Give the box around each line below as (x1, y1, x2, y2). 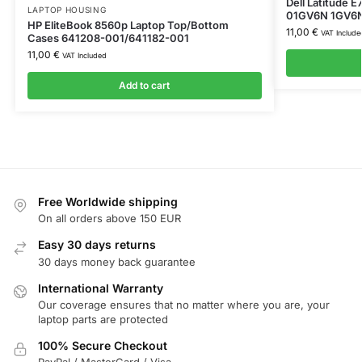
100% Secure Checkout (38, 338, 167, 352)
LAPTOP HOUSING (27, 4, 107, 15)
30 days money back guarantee (38, 255, 196, 268)
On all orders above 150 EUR (38, 212, 181, 225)
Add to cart (119, 78, 170, 91)
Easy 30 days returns (38, 238, 156, 252)
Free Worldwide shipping (38, 194, 178, 208)
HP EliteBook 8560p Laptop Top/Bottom (27, 18, 229, 32)
